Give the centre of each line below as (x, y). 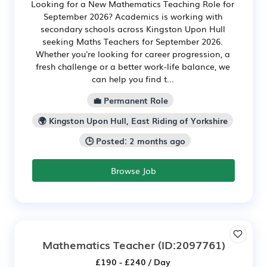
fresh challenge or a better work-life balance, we (133, 66)
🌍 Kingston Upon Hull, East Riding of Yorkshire (133, 120)
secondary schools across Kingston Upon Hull (133, 29)
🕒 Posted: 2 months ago (135, 140)
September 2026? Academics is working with (133, 16)
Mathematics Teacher (98, 245)
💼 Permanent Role (130, 100)
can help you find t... (133, 79)
